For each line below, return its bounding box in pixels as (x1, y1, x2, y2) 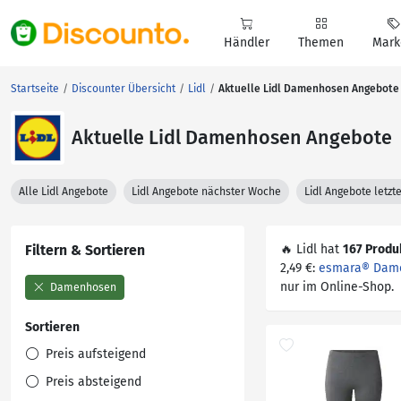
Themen (298, 35, 344, 50)
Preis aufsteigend (42, 346, 146, 362)
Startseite (11, 82, 59, 95)
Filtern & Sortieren (25, 242, 145, 259)
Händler (224, 35, 269, 50)
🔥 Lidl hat (280, 242, 343, 257)
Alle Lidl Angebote (19, 185, 108, 198)
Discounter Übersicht (72, 82, 175, 95)
